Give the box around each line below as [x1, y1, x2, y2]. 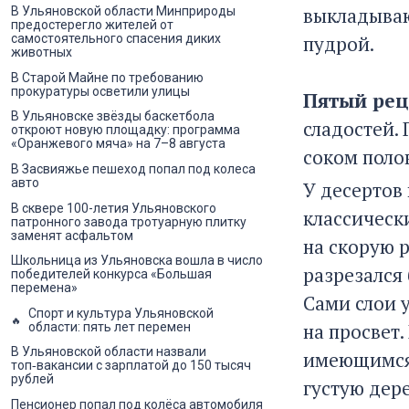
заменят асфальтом [11, 227, 133, 243]
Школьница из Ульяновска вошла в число [11, 253, 263, 268]
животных [11, 45, 72, 60]
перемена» [11, 280, 78, 296]
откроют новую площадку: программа [11, 122, 240, 138]
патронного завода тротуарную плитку [11, 214, 246, 229]
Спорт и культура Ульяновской [28, 305, 214, 320]
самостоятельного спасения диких [11, 31, 221, 47]
